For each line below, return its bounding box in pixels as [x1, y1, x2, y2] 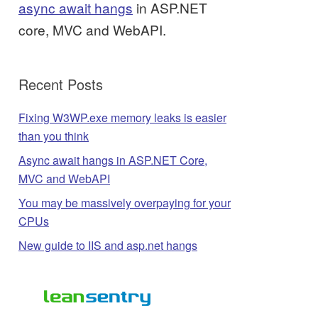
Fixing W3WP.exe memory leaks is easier [18, 109, 226, 126]
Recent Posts [18, 74, 103, 94]
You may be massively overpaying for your [18, 194, 231, 211]
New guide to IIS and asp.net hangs [18, 237, 197, 253]
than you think [18, 128, 89, 144]
